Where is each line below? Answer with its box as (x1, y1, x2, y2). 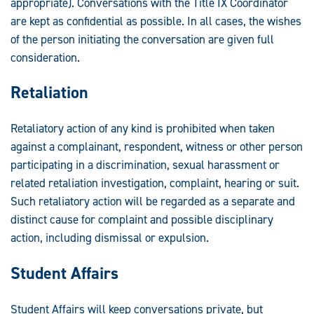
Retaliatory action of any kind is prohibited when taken (11, 121, 275, 137)
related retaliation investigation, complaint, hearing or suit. (11, 175, 299, 191)
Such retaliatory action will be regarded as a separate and (11, 193, 295, 210)
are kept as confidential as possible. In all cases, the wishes (11, 13, 301, 29)
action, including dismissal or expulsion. (11, 230, 209, 246)
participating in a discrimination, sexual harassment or (11, 157, 280, 173)
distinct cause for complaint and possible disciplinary (11, 212, 273, 228)
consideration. (11, 49, 80, 65)
